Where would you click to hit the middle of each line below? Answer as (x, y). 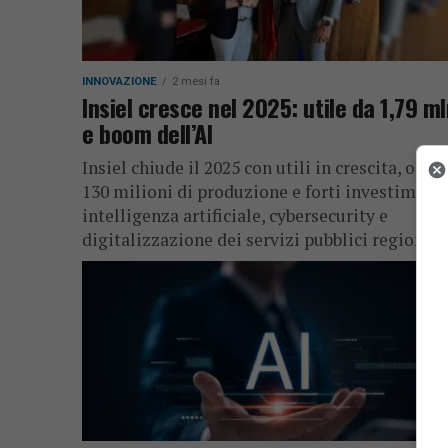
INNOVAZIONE (119, 81)
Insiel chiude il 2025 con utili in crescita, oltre (263, 167)
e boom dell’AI (147, 133)
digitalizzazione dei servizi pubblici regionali (263, 239)
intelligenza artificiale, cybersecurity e (235, 215)
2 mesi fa (196, 81)
